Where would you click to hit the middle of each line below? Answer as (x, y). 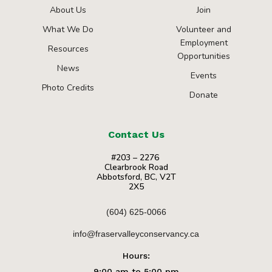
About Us (68, 10)
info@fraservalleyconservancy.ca (136, 233)
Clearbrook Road (136, 167)
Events (204, 76)
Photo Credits (68, 88)
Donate (204, 95)
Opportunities (204, 56)
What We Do (68, 30)
